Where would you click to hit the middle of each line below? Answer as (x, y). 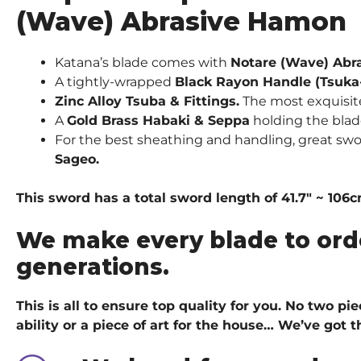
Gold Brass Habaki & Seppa (158, 120)
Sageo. (77, 159)
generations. (93, 266)
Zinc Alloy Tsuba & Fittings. (147, 101)
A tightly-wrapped (115, 81)
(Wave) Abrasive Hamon (181, 21)
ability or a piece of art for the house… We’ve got (183, 325)
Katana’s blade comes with (143, 62)
